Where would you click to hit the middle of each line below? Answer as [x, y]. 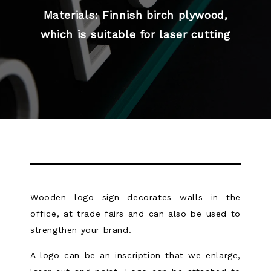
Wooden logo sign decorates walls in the [135, 197]
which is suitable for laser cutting [135, 34]
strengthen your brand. [81, 230]
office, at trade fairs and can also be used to [135, 213]
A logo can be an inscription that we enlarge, [135, 255]
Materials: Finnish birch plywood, [135, 15]
